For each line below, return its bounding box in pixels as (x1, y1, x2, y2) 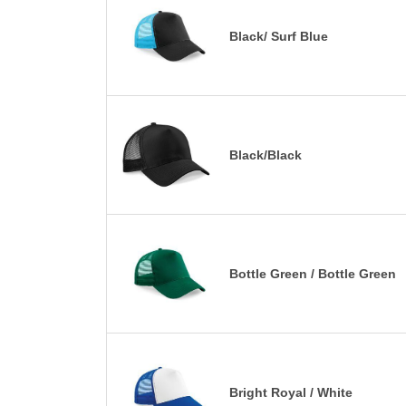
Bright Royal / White (229, 384, 353, 400)
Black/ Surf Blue (229, 28, 328, 43)
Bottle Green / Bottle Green (229, 266, 396, 281)
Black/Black (229, 147, 302, 162)
